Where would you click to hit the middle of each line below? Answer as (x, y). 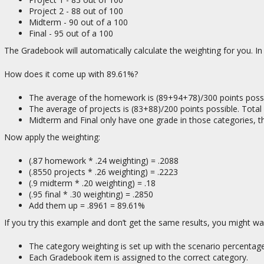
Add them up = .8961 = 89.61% (87, 205)
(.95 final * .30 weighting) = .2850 (91, 194)
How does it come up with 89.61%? (71, 74)
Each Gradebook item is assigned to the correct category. (138, 257)
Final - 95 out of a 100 (71, 33)
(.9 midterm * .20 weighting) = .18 (92, 183)
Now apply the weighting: (52, 137)
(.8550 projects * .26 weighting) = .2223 (103, 171)
